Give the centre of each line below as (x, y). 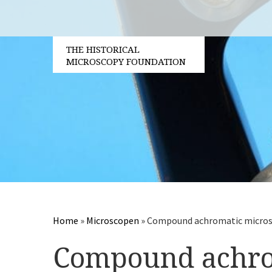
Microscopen (113, 220)
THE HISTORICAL (103, 50)
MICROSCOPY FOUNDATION (126, 62)
